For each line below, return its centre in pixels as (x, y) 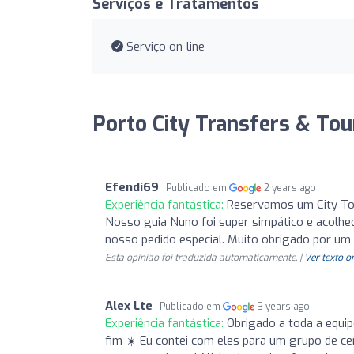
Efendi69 (132, 187)
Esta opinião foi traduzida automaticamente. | (205, 257)
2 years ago (290, 188)
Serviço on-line (164, 46)
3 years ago (284, 306)
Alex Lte (129, 305)
